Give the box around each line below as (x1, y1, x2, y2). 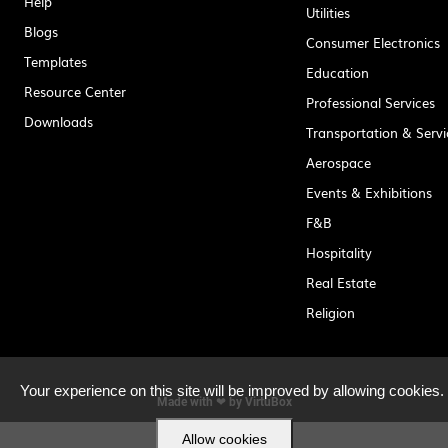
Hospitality (306, 242, 373, 262)
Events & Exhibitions (306, 182, 433, 202)
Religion (306, 302, 356, 322)
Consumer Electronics (306, 32, 441, 52)
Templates (23, 51, 87, 71)
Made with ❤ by (156, 394, 245, 409)
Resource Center (23, 81, 126, 101)
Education (306, 62, 370, 82)
